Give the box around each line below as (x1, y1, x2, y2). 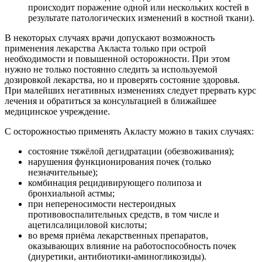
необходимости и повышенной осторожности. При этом (5, 54, 230, 64)
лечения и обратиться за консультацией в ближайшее (5, 96, 216, 106)
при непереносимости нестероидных (28, 199, 176, 209)
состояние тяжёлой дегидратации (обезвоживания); (28, 146, 234, 156)
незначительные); (28, 167, 98, 177)
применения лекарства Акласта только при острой (5, 43, 206, 53)
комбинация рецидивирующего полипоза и (28, 178, 202, 188)
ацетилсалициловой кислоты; (28, 220, 147, 230)
